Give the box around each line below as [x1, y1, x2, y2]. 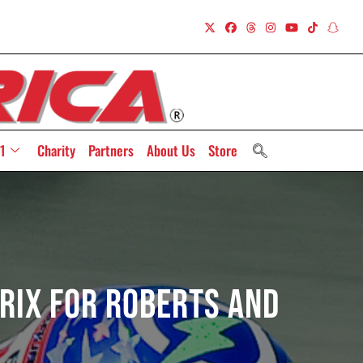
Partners [88, 139, 134, 160]
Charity [36, 139, 75, 160]
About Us [146, 139, 195, 160]
